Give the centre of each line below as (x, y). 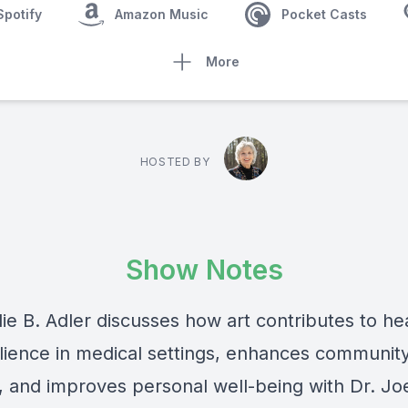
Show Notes (204, 270)
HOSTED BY (175, 162)
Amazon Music (162, 14)
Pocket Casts (324, 14)
